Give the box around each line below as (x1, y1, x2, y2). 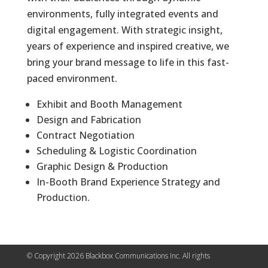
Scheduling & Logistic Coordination (36, 144, 197, 157)
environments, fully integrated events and (26, 7, 218, 20)
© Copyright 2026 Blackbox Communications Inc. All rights (26, 250, 210, 261)
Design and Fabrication (36, 112, 141, 126)
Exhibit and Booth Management (36, 97, 182, 111)
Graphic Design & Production (36, 159, 168, 173)
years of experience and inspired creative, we (26, 39, 229, 53)
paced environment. (26, 71, 117, 85)
